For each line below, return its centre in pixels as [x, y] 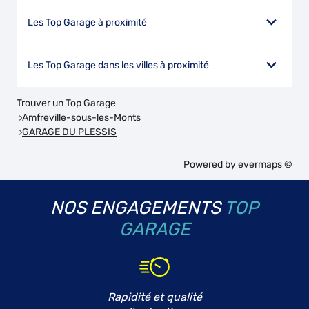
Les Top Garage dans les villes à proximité [118, 66]
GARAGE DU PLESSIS [69, 132]
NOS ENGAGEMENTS [136, 208]
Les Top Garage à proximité [87, 23]
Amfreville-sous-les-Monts [81, 117]
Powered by [211, 165]
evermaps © [265, 165]
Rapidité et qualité [154, 297]
